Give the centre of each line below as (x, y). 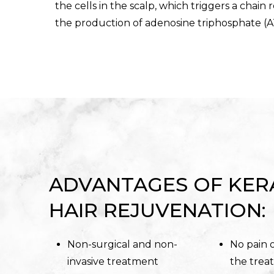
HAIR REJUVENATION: (158, 210)
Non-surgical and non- (123, 244)
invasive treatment (113, 261)
